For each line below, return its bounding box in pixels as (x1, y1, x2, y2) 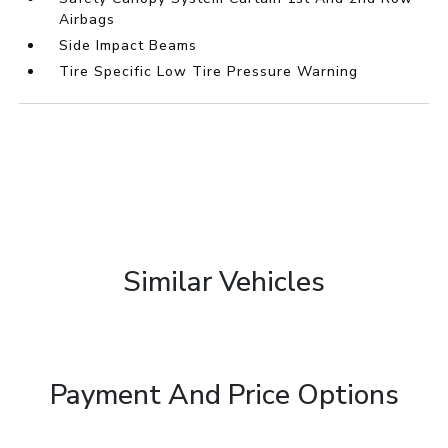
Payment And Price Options (49, 376, 399, 415)
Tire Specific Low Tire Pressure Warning (59, 62, 359, 82)
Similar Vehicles (123, 263, 325, 302)
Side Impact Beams (59, 36, 198, 56)
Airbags (59, 10, 116, 30)
